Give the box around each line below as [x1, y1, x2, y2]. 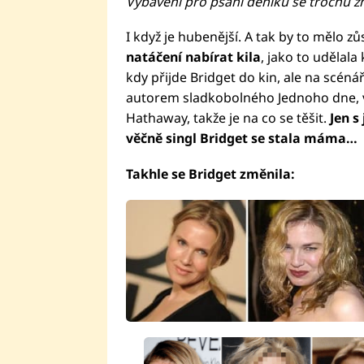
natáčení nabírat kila [125, 48, 261, 67]
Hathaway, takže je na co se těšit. [125, 109, 327, 128]
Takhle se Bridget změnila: [125, 165, 295, 184]
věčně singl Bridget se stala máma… [125, 129, 357, 148]
